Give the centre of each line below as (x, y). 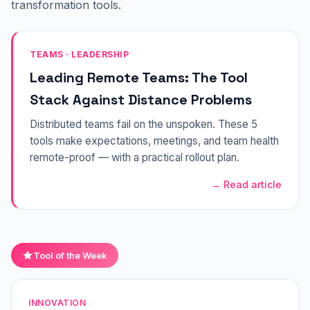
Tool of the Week (70, 256)
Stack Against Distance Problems (141, 100)
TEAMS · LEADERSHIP (79, 55)
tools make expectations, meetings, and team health (154, 141)
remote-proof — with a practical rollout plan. (135, 158)
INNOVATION (57, 303)
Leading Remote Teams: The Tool (139, 78)
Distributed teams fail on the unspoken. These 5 (144, 125)
